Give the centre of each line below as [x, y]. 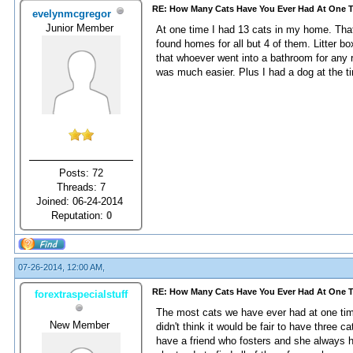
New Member [81, 325]
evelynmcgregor [72, 13]
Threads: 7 [81, 187]
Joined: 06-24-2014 [81, 201]
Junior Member [81, 28]
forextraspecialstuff [81, 294]
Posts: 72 [81, 173]
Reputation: [78, 215]
